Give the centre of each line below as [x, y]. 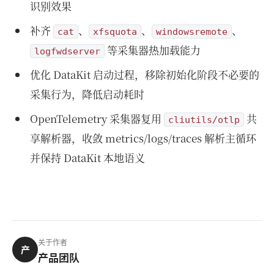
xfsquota [115, 31]
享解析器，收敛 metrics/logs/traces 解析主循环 [143, 138]
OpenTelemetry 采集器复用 [97, 118]
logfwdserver [67, 51]
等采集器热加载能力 [152, 50]
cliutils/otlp [204, 119]
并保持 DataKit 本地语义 [87, 157]
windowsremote [191, 31]
